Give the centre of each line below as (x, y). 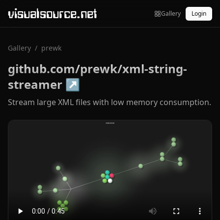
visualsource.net (53, 13)
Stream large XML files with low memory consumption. (110, 102)
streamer (35, 84)
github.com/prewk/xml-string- (97, 69)
